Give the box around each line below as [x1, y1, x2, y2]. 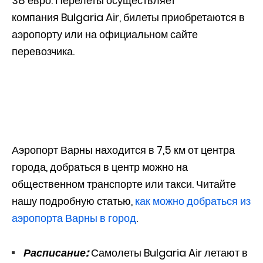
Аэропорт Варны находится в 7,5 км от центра [12, 142, 235, 157]
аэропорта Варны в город [12, 210, 136, 225]
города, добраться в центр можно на [12, 159, 188, 174]
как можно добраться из [135, 193, 251, 208]
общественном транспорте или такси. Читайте [12, 176, 236, 191]
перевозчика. [12, 43, 75, 59]
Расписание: [23, 245, 89, 260]
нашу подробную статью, [12, 193, 135, 208]
